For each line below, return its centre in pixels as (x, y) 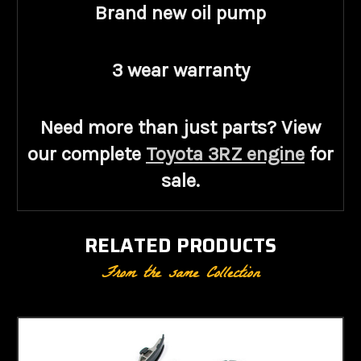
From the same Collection (180, 274)
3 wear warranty (180, 70)
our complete (87, 154)
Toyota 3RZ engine (225, 154)
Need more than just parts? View (180, 127)
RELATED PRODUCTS (180, 245)
